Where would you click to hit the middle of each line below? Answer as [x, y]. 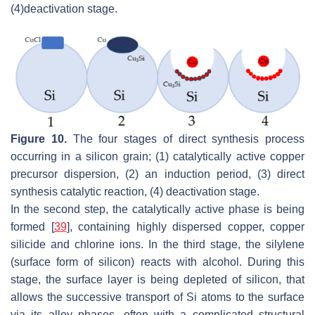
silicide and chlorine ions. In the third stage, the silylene [157, 244]
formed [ [32, 226]
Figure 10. [39, 139]
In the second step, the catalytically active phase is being [157, 209]
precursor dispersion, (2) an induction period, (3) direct [157, 174]
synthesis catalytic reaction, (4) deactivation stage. [135, 191]
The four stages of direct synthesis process [185, 139]
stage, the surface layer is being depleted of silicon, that [157, 279]
